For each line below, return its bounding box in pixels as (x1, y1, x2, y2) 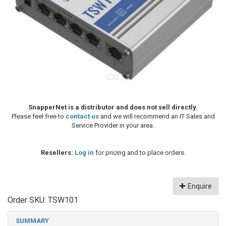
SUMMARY (16, 216, 49, 224)
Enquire (188, 182, 212, 190)
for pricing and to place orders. (93, 148, 186, 156)
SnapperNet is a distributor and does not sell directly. (28, 103, 198, 111)
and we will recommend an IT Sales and (98, 112, 215, 120)
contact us (65, 112, 99, 120)
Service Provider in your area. (72, 121, 154, 129)
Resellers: (40, 148, 73, 156)
